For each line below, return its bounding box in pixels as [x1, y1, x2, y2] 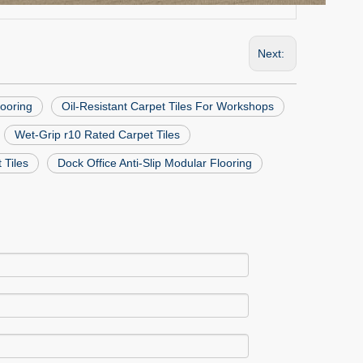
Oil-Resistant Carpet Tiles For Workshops [62, 100, 274, 113]
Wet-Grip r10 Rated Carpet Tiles [15, 128, 180, 141]
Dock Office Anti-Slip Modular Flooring [58, 156, 252, 169]
